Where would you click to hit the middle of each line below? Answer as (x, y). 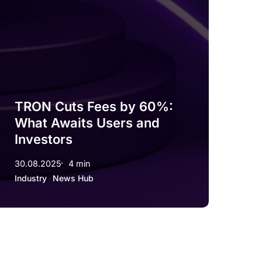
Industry (30, 178)
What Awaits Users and (87, 123)
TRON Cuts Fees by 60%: (94, 106)
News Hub (73, 178)
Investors (43, 139)
